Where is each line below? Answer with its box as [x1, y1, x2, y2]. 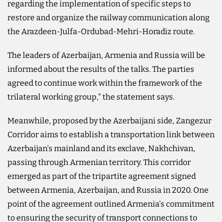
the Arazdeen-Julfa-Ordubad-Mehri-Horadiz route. [7, 26, 195, 36]
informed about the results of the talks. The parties [7, 64, 194, 74]
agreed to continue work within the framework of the [7, 78, 202, 88]
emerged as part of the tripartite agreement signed [7, 171, 196, 181]
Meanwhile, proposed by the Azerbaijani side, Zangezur [7, 115, 212, 125]
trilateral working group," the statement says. [7, 92, 174, 102]
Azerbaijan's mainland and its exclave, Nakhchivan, [7, 143, 195, 153]
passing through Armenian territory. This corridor [7, 157, 191, 167]
